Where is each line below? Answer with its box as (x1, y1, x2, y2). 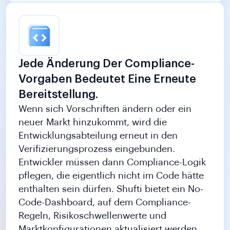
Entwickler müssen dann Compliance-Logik (18, 158, 206, 167)
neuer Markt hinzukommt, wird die (18, 118, 167, 127)
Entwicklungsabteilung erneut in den (18, 131, 178, 141)
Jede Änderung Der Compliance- (18, 58, 195, 70)
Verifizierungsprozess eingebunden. (18, 144, 176, 154)
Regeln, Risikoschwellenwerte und (18, 211, 167, 221)
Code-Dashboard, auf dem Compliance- (18, 198, 191, 207)
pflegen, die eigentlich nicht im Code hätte (18, 171, 204, 181)
